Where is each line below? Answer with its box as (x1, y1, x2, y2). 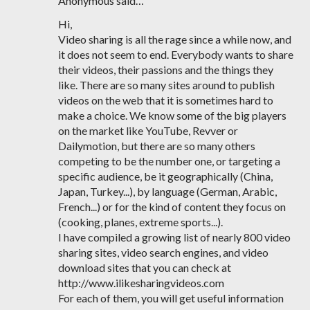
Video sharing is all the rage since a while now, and (58, 33, 291, 46)
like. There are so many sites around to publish (58, 78, 275, 91)
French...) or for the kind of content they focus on (58, 200, 286, 213)
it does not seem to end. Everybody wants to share (58, 48, 293, 61)
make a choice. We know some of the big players (58, 109, 286, 122)
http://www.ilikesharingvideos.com (58, 276, 224, 289)
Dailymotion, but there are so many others (58, 139, 255, 152)
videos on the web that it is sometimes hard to (58, 93, 273, 107)
